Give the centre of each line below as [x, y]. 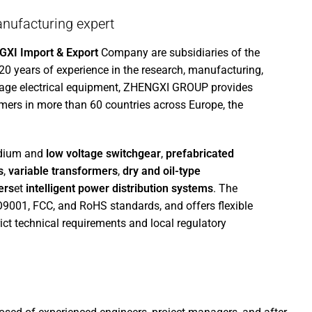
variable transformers [62, 171]
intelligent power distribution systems [120, 189]
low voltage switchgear [104, 154]
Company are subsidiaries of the [179, 53]
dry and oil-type [162, 171]
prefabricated [200, 154]
